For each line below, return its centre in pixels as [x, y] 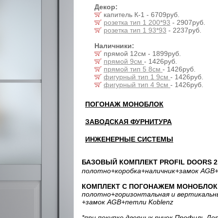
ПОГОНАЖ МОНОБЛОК [124, 104]
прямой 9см [124, 61]
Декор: [106, 7]
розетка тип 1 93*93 [135, 30]
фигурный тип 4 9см [137, 85]
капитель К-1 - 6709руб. [141, 15]
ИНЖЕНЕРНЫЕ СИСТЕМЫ [129, 139]
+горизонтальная [140, 194]
